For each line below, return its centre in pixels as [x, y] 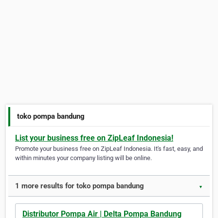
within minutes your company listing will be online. [83, 158]
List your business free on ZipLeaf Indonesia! [94, 138]
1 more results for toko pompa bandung [80, 186]
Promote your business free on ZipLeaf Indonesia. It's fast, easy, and [109, 149]
